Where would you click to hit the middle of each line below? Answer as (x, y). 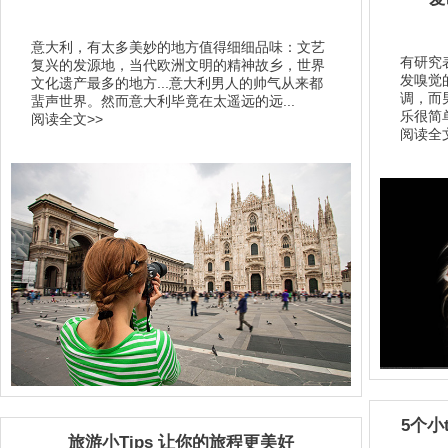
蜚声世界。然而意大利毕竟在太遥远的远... (163, 101)
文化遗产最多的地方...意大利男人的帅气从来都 (177, 83)
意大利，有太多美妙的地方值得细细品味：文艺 (178, 47)
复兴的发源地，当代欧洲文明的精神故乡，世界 (178, 65)
